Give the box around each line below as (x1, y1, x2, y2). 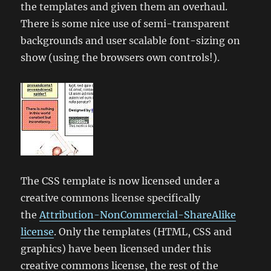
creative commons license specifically (21, 192, 201, 204)
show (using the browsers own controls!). (21, 51, 220, 64)
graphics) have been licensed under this (21, 243, 212, 255)
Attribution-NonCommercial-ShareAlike (39, 209, 237, 221)
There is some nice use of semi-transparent (21, 18, 230, 30)
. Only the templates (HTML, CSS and (54, 226, 232, 238)
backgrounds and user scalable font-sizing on (21, 34, 241, 47)
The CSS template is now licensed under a (21, 175, 220, 187)
